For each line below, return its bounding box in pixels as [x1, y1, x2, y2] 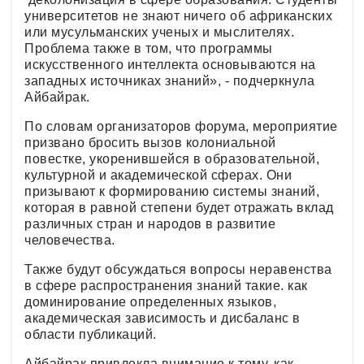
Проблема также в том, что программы [24, 41, 273, 55]
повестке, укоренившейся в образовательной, [24, 151, 319, 166]
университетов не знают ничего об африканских [24, 8, 332, 23]
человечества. [24, 232, 115, 247]
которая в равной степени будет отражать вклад [24, 200, 334, 214]
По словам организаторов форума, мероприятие [24, 119, 338, 133]
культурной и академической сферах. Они [24, 167, 292, 182]
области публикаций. [24, 327, 157, 341]
